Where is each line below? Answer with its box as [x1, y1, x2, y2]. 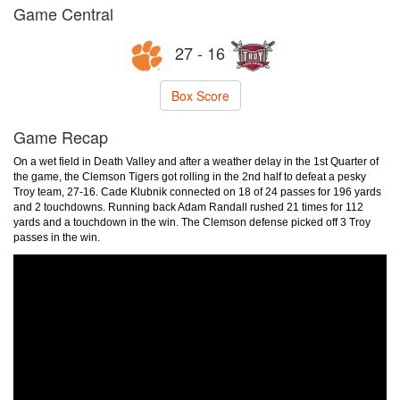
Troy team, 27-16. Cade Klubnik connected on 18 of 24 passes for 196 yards [13, 186, 381, 198]
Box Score [171, 87, 229, 104]
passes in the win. [13, 231, 103, 244]
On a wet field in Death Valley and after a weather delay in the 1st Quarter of [13, 155, 379, 168]
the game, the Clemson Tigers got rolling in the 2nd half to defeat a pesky [13, 171, 366, 183]
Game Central [13, 2, 113, 25]
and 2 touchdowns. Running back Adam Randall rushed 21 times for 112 [13, 201, 363, 213]
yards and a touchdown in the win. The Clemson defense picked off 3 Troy [13, 216, 371, 229]
